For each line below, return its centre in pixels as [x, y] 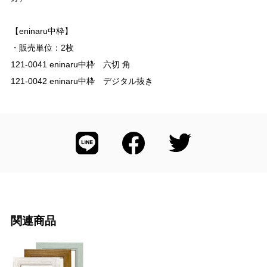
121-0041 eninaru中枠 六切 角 [70, 64]
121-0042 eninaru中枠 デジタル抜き [82, 81]
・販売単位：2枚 [42, 47]
